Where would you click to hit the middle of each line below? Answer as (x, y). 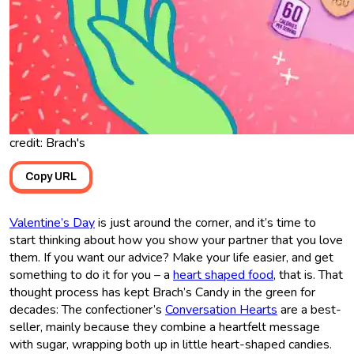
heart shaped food (223, 275)
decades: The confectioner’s (87, 309)
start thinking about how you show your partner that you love (176, 240)
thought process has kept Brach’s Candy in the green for (162, 292)
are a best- (309, 309)
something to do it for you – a (91, 275)
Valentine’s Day (52, 222)
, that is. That (308, 275)
